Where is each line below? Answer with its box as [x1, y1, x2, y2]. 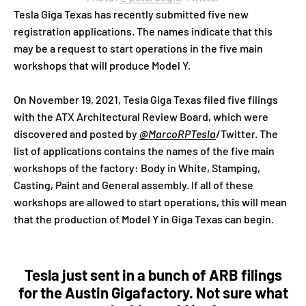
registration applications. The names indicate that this [14, 25, 273, 38]
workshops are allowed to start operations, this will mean [14, 195, 287, 209]
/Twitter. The [216, 127, 278, 141]
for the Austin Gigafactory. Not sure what [18, 283, 288, 302]
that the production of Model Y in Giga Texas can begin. [14, 212, 274, 226]
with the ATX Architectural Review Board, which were [14, 110, 268, 124]
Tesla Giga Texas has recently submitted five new [14, 8, 249, 21]
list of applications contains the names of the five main [14, 144, 275, 158]
